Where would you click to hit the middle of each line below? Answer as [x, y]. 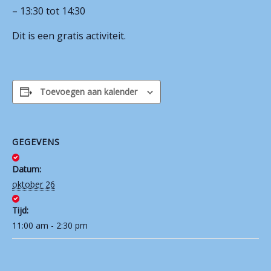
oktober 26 [34, 184]
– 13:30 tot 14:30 [49, 11]
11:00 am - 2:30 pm [50, 225]
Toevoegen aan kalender [89, 92]
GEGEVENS [36, 142]
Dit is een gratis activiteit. [69, 36]
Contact [79, 22]
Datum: [27, 169]
